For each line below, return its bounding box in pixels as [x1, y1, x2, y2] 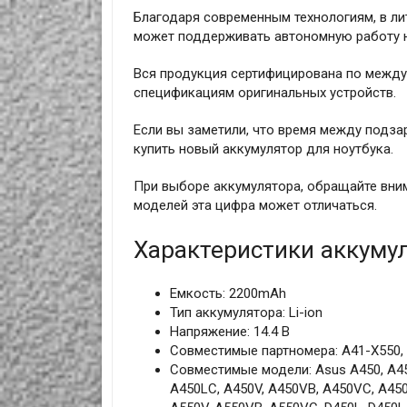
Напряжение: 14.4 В [169, 323, 290, 341]
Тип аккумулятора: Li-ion [169, 304, 323, 322]
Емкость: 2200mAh [169, 285, 286, 303]
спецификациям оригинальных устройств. [133, 84, 396, 102]
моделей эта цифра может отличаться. [133, 197, 377, 214]
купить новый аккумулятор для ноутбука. [133, 141, 393, 158]
